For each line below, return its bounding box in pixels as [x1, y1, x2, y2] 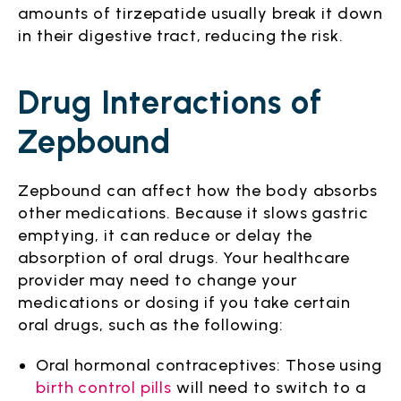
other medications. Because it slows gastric [18, 203, 369, 223]
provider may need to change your [18, 270, 297, 290]
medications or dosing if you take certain [18, 293, 351, 312]
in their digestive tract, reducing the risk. [18, 26, 344, 46]
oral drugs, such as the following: [18, 315, 284, 335]
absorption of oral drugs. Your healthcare [18, 248, 350, 268]
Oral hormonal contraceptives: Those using [36, 355, 382, 375]
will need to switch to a [172, 378, 366, 397]
